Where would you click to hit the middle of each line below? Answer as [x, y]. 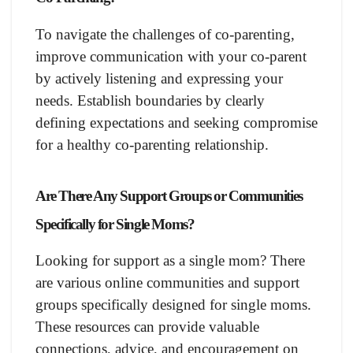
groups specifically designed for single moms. [173, 305]
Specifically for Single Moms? [115, 224]
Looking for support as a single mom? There [170, 261]
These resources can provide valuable [147, 327]
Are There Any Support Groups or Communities [169, 195]
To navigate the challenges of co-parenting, [165, 34]
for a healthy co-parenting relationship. [152, 144]
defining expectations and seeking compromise [176, 122]
